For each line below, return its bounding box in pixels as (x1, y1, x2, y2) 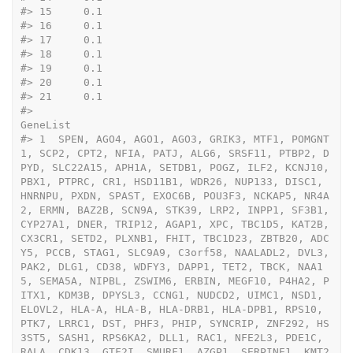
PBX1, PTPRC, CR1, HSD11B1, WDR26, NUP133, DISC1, (20, 175, 323, 188)
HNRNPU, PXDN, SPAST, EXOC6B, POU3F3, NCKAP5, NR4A (20, 189, 329, 202)
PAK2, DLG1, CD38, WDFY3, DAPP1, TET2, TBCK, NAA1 (20, 260, 323, 273)
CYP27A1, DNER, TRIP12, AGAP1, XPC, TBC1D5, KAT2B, (20, 217, 329, 230)
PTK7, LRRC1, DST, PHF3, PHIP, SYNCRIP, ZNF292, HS (20, 317, 329, 329)
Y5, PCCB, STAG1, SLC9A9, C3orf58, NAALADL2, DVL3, (20, 246, 329, 258)
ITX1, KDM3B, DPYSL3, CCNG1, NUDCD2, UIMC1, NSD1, (20, 288, 323, 301)
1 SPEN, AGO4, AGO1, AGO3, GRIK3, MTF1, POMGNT (32, 132, 329, 145)
